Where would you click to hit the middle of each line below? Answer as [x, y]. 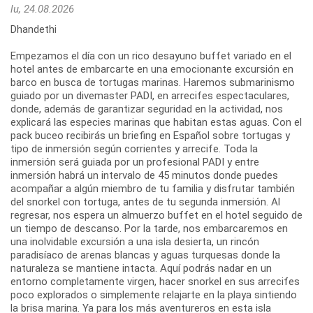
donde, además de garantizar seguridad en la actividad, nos [147, 109]
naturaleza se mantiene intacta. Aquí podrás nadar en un [141, 268]
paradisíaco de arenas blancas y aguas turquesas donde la [145, 255]
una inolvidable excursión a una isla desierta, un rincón [135, 241]
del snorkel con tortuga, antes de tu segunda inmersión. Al [145, 202]
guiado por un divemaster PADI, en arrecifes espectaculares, [150, 95]
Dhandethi [34, 29]
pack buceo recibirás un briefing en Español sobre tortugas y [150, 135]
